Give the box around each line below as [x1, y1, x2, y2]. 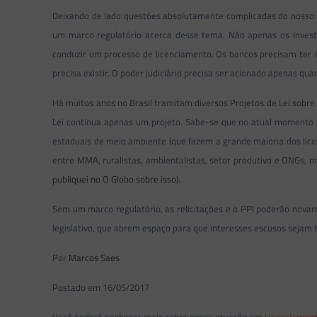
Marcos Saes [69, 250, 120, 265]
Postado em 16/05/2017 [52, 280, 150, 294]
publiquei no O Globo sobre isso [52, 172, 177, 186]
